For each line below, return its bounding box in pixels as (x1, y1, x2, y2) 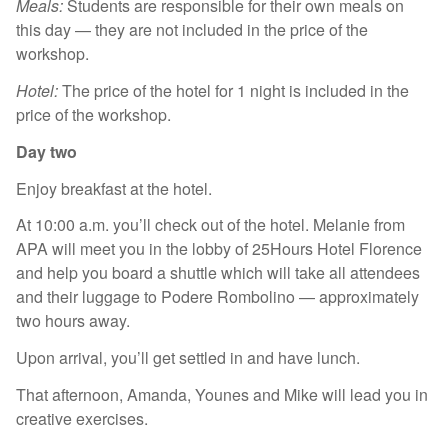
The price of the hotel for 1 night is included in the (58, 79, 409, 103)
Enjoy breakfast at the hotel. (16, 176, 220, 200)
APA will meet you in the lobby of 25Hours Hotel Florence (16, 237, 422, 261)
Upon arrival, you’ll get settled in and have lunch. (16, 346, 360, 370)
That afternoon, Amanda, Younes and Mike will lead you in (16, 383, 428, 407)
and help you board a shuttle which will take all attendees (16, 261, 420, 285)
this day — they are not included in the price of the (16, 18, 368, 42)
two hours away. (16, 309, 134, 333)
